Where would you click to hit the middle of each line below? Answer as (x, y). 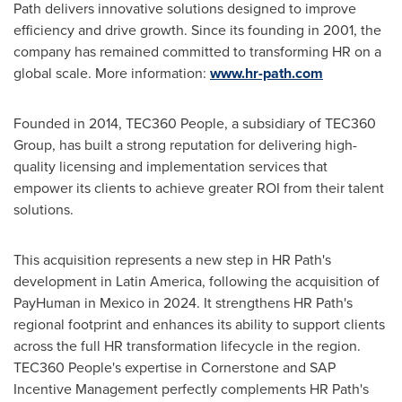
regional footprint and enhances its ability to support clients (199, 324)
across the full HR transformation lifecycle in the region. (187, 345)
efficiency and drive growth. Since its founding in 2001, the (197, 30)
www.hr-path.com (267, 73)
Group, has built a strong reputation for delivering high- (185, 144)
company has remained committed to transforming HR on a (197, 51)
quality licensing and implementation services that (170, 166)
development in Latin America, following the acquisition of (197, 281)
